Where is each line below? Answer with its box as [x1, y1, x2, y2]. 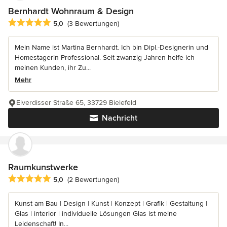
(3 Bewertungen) [67, 19, 119, 28]
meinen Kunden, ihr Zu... [15, 63, 91, 72]
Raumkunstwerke [8, 161, 78, 173]
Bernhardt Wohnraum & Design [8, 5, 134, 17]
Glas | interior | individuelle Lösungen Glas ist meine [15, 209, 177, 218]
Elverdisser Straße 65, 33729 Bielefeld [16, 98, 136, 107]
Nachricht [102, 112, 137, 123]
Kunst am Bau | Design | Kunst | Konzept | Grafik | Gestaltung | [15, 199, 207, 208]
